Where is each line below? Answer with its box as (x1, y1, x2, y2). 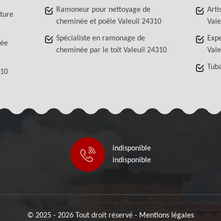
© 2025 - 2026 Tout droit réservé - (27, 212, 139, 220)
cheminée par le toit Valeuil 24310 (56, 46, 167, 54)
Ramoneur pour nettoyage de (56, 6, 151, 14)
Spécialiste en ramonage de (56, 35, 146, 42)
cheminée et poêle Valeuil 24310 (56, 18, 162, 26)
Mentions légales (139, 212, 194, 220)
